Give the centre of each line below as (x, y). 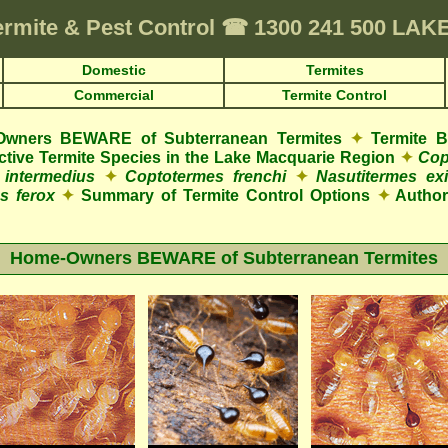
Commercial (113, 95)
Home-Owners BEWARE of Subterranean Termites (224, 258)
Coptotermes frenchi (206, 176)
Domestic (113, 70)
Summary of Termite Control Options (225, 195)
